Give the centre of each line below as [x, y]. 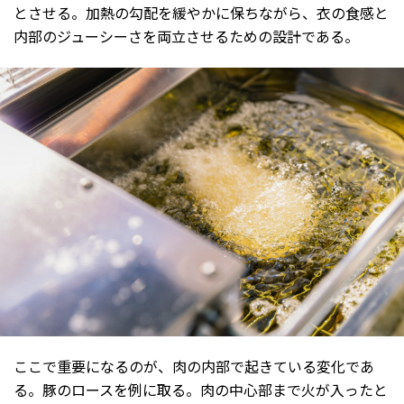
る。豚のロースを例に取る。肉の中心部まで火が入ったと [201, 390]
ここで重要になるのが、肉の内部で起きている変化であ [194, 367]
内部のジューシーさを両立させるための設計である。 [186, 36]
